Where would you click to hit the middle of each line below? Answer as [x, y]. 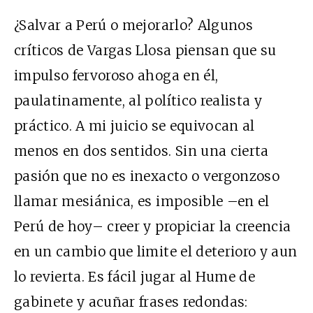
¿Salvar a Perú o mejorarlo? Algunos [133, 26]
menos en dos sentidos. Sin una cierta [141, 151]
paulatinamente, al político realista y [138, 101]
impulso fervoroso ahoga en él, [116, 76]
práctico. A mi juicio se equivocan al [134, 126]
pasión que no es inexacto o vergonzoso [147, 176]
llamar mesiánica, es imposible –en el [142, 202]
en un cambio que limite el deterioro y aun [156, 252]
